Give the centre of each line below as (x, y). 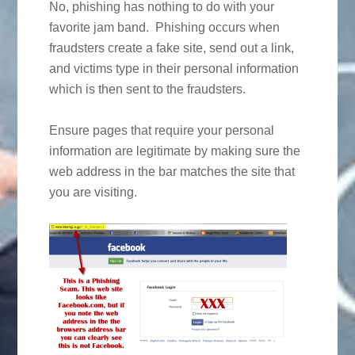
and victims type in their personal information (174, 69)
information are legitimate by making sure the (175, 151)
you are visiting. (94, 193)
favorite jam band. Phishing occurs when (165, 28)
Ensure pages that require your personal (162, 131)
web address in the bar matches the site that (172, 172)
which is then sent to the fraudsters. (148, 90)
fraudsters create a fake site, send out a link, (172, 48)
